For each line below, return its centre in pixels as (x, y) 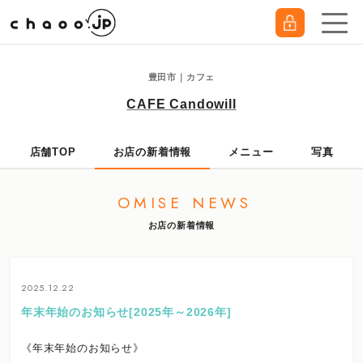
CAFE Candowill (181, 104)
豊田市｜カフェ (181, 77)
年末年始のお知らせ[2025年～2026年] (126, 312)
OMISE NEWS (185, 203)
